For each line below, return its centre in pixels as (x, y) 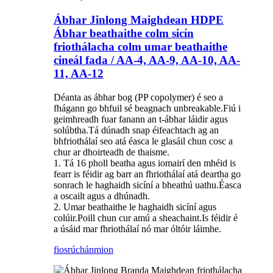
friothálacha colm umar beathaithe (140, 47)
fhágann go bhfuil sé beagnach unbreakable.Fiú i (147, 108)
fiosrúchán (74, 249)
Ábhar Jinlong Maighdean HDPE (139, 20)
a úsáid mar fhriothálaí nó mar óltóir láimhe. (137, 229)
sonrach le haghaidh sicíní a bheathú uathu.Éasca (147, 185)
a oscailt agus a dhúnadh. (102, 196)
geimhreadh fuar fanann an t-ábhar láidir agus (141, 119)
